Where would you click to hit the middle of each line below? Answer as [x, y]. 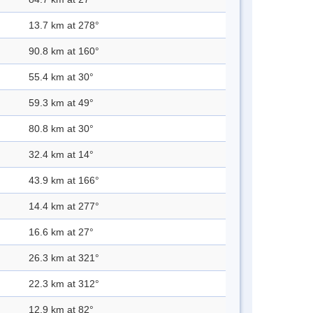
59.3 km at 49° [61, 103]
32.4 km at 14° [61, 155]
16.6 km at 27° [61, 232]
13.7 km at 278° [64, 26]
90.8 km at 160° [64, 51]
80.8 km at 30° [61, 129]
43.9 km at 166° [64, 181]
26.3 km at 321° [64, 258]
